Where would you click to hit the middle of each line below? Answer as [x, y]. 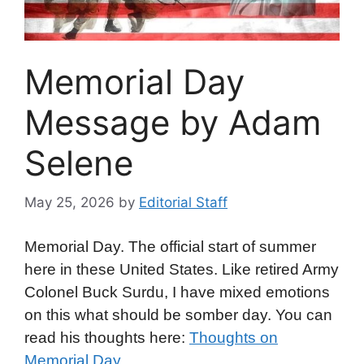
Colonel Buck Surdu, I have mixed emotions [177, 292]
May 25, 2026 [69, 203]
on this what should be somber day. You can [178, 314]
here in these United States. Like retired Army [182, 269]
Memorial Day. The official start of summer [170, 246]
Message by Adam [173, 122]
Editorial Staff [183, 203]
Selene [79, 162]
